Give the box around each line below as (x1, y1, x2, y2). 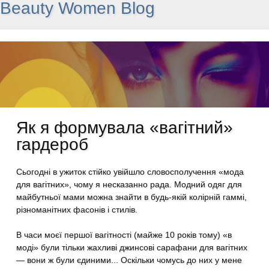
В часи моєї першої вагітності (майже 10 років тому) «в (16, 230, 232, 240)
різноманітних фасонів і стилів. (16, 205, 138, 214)
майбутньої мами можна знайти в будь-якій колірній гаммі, (16, 192, 247, 202)
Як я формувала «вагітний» (16, 118, 234, 137)
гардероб (16, 135, 89, 154)
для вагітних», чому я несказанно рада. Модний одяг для (16, 180, 243, 189)
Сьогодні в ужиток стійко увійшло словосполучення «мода (16, 167, 244, 177)
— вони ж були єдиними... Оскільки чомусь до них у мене (16, 255, 243, 265)
